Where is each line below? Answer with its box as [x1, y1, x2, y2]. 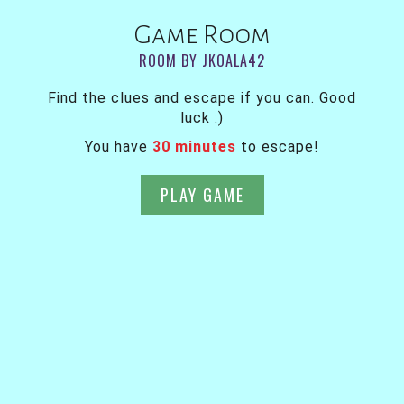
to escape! [236, 137, 319, 155]
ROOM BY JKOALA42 [139, 49, 265, 71]
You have [85, 137, 152, 155]
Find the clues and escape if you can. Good [48, 88, 356, 106]
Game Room [133, 19, 271, 49]
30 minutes [152, 137, 236, 155]
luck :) [180, 108, 224, 126]
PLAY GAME [160, 182, 244, 207]
